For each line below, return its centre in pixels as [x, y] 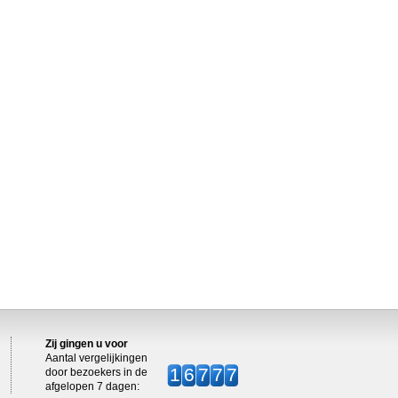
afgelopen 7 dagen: [92, 386]
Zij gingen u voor [87, 344]
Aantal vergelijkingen [96, 358]
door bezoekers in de [96, 372]
